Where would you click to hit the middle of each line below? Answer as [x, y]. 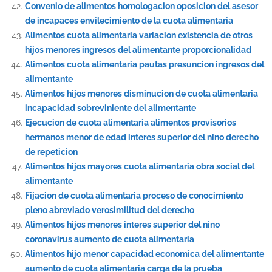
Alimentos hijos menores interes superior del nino [122, 224]
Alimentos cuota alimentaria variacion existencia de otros [138, 35]
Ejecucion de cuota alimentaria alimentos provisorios [130, 122]
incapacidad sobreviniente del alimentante [110, 108]
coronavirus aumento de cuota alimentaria [109, 239]
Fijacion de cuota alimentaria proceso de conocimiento [134, 195]
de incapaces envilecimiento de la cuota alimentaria [129, 20]
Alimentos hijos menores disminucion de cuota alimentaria [141, 93]
